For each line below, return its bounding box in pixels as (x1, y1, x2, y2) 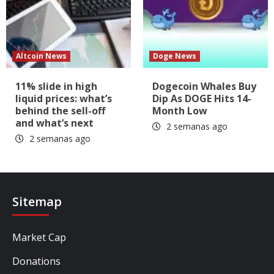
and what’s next (15, 116, 94, 130)
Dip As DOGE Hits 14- (152, 92, 251, 106)
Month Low (152, 104, 207, 118)
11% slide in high (15, 80, 97, 94)
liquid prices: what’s (15, 92, 112, 106)
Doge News (153, 51, 196, 62)
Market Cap (12, 231, 66, 245)
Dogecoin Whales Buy (152, 80, 256, 94)
